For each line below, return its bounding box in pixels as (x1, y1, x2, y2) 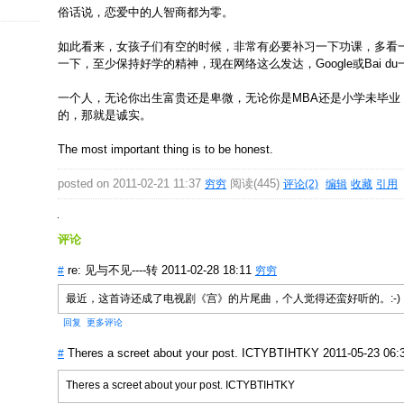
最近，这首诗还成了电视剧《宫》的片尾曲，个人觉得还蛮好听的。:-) (66, 293, 400, 305)
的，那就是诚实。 (58, 107, 151, 122)
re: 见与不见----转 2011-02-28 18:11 (68, 263, 255, 278)
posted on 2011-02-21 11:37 (58, 177, 205, 191)
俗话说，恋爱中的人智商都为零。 (58, 5, 234, 19)
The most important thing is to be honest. (58, 142, 273, 156)
